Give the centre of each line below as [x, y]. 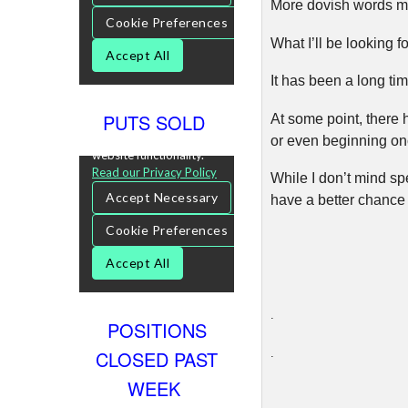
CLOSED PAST [157, 359]
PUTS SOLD [157, 122]
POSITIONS [157, 330]
